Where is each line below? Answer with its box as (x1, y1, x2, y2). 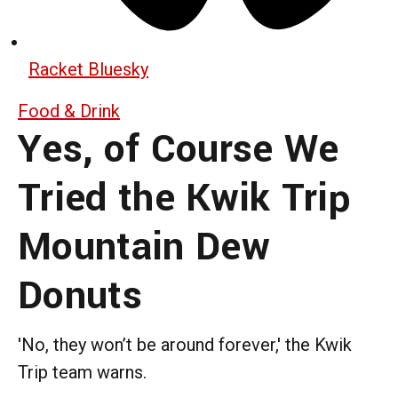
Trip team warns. (18, 361, 147, 383)
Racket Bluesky (28, 58, 148, 80)
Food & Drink (18, 99, 120, 122)
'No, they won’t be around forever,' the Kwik (18, 333, 352, 355)
